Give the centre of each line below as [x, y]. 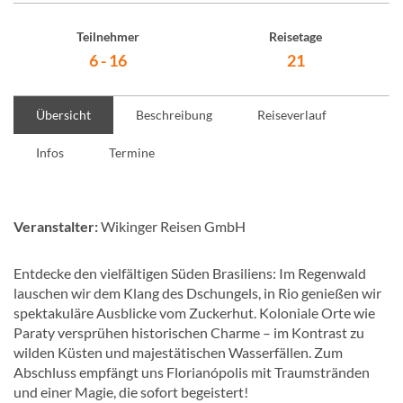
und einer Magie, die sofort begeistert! [131, 392]
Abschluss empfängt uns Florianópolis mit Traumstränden [192, 372]
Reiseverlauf [292, 115]
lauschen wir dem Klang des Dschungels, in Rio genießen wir [197, 293]
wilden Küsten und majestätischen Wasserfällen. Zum [178, 352]
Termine [132, 152]
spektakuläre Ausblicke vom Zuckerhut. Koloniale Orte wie [194, 313]
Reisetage [296, 36]
